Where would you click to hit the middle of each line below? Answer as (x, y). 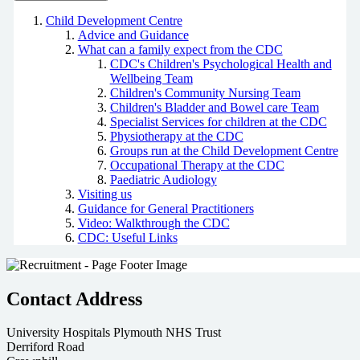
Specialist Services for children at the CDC (218, 121)
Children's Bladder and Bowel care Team (214, 107)
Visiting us (104, 194)
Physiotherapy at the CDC (176, 136)
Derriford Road (45, 347)
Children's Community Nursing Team (205, 92)
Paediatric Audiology (163, 179)
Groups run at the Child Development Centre (224, 150)
